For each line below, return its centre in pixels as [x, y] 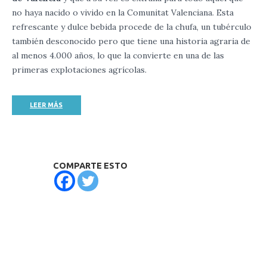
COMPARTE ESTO [90, 165]
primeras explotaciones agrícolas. [79, 70]
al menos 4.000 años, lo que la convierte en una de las [118, 55]
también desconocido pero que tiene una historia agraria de [131, 41]
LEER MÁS [46, 105]
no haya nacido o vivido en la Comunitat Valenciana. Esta [123, 13]
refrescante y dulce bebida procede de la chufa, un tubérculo [132, 27]
